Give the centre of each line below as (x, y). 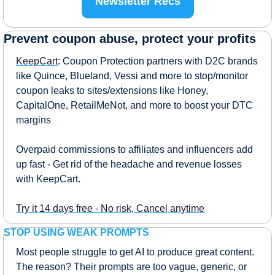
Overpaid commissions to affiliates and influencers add (134, 149)
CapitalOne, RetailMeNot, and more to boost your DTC (134, 105)
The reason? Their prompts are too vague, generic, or (131, 266)
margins (33, 120)
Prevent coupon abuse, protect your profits (130, 38)
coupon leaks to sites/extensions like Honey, (112, 90)
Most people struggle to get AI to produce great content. (135, 252)
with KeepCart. (48, 179)
